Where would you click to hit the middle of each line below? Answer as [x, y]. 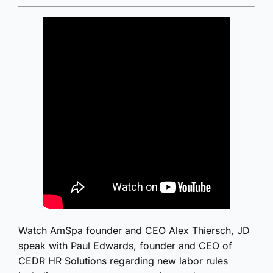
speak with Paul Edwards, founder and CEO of [125, 246]
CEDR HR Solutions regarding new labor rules [123, 261]
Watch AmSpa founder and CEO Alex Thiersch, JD [134, 231]
